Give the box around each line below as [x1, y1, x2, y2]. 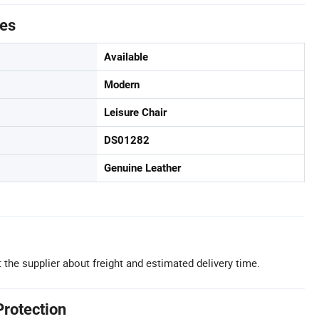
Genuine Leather [104, 162, 181, 174]
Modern [104, 78, 140, 91]
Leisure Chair [104, 106, 167, 119]
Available [104, 51, 148, 63]
